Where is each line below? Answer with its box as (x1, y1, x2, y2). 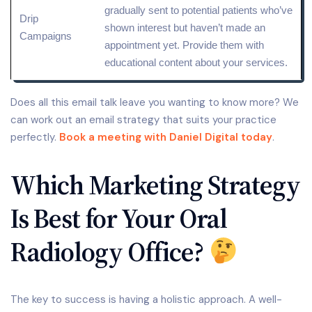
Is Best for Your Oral (10, 200, 227, 237)
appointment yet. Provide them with (104, 39, 264, 52)
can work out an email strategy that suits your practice (10, 113, 276, 127)
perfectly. (10, 130, 59, 145)
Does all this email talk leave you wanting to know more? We (10, 95, 299, 110)
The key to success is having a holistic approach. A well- (10, 292, 282, 307)
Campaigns (19, 30, 72, 42)
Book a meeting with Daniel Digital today (59, 130, 272, 145)
